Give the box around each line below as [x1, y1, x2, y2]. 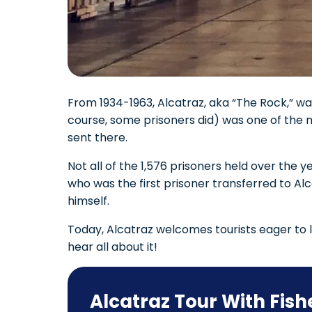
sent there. [68, 130, 127, 146]
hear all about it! [68, 239, 157, 256]
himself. [68, 193, 109, 210]
